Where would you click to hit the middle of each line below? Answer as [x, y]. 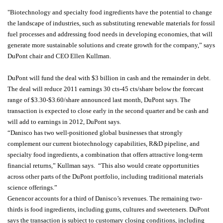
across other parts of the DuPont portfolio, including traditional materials [105, 176]
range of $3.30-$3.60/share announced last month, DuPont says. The [99, 100]
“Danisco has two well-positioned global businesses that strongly [95, 133]
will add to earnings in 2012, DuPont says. [64, 122]
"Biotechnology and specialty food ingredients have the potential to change [110, 12]
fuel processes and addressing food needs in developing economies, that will [110, 34]
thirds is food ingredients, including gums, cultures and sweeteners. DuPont [109, 209]
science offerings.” [33, 187]
